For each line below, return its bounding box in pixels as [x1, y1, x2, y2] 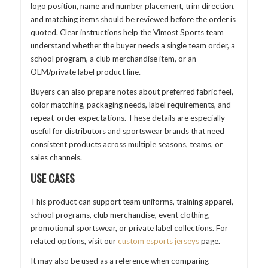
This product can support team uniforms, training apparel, [30, 196, 233, 206]
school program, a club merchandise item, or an [30, 53, 196, 63]
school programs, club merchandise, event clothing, [30, 209, 210, 220]
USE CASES [30, 170, 75, 186]
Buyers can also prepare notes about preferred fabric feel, [30, 87, 233, 97]
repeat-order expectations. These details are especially [30, 113, 225, 123]
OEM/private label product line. [30, 66, 141, 77]
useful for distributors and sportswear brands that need [30, 126, 224, 136]
